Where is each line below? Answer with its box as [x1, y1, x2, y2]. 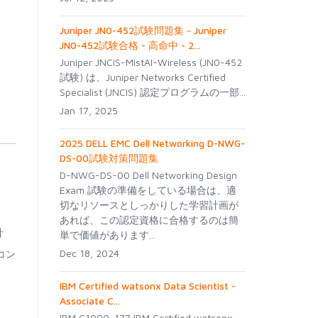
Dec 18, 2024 [59, 247, 119, 259]
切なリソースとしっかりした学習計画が [59, 199, 238, 211]
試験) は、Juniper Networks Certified [59, 71, 226, 83]
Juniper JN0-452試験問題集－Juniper [59, 24, 226, 36]
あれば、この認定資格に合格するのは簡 [59, 214, 238, 226]
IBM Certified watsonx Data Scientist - [59, 280, 236, 292]
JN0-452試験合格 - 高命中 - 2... [59, 39, 200, 51]
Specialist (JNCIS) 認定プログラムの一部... [59, 86, 246, 98]
